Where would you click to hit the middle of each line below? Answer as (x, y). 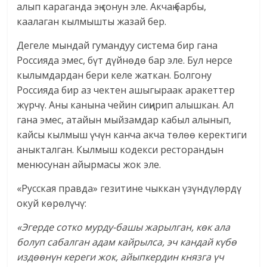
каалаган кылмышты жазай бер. (92, 22)
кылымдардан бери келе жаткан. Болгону (114, 75)
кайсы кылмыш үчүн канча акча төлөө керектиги (132, 135)
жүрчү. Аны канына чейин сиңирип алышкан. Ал (125, 105)
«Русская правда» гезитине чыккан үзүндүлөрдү (129, 189)
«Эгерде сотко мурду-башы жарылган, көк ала (124, 227)
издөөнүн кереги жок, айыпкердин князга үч (121, 257)
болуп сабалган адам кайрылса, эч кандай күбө (127, 242)
